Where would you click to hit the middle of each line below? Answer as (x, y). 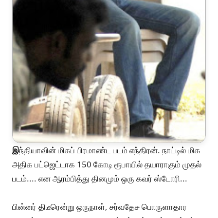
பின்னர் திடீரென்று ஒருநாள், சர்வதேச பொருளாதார (100, 207)
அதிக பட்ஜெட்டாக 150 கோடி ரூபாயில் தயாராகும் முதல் (107, 164)
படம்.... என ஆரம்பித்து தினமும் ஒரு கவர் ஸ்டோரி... (100, 179)
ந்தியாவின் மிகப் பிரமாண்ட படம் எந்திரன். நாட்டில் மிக (110, 150)
